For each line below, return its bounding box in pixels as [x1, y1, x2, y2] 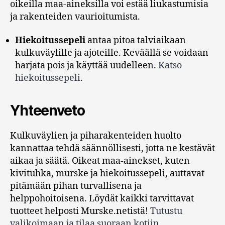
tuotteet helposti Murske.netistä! [10, 205, 150, 217]
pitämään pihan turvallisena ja [10, 180, 142, 192]
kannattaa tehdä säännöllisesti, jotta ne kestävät [10, 143, 215, 155]
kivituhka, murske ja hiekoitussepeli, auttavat [10, 168, 204, 180]
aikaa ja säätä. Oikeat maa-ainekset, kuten [10, 155, 190, 167]
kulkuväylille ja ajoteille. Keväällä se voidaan [15, 47, 208, 59]
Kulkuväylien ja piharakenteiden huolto [10, 130, 181, 142]
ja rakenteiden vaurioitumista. [10, 11, 140, 23]
